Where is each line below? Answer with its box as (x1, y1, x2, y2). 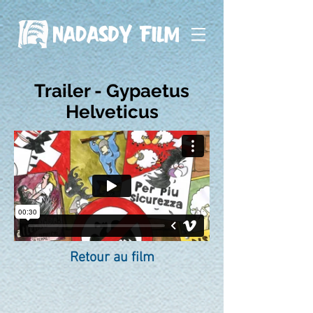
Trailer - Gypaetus (34, 80, 189, 101)
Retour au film (69, 249, 154, 266)
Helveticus (65, 101, 159, 122)
